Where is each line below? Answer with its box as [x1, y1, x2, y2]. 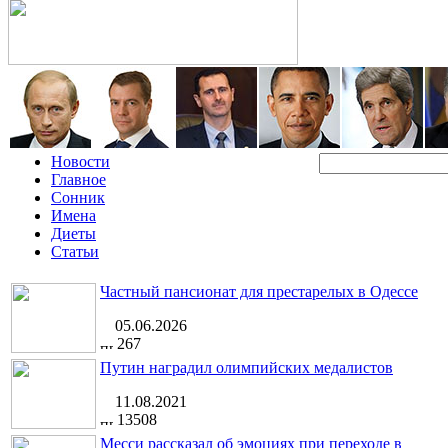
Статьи [51, 243, 99, 260]
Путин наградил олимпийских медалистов [100, 359, 393, 376]
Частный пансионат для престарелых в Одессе [100, 283, 418, 300]
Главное [51, 171, 106, 188]
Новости [51, 153, 110, 170]
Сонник [51, 189, 105, 206]
